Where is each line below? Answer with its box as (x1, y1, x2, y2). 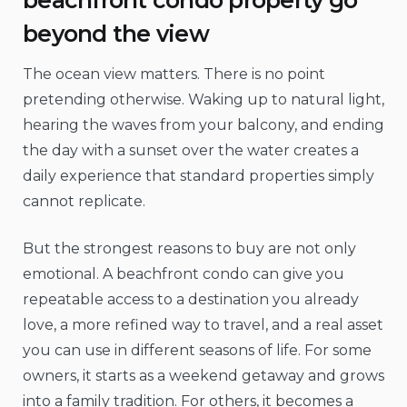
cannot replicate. (23, 193, 145, 211)
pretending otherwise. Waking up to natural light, (23, 91, 384, 109)
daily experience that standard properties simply (23, 167, 374, 185)
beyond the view (23, 19, 209, 47)
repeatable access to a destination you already (23, 291, 359, 309)
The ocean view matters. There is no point (23, 65, 325, 84)
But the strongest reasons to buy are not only (23, 240, 356, 258)
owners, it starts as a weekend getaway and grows (23, 367, 384, 385)
